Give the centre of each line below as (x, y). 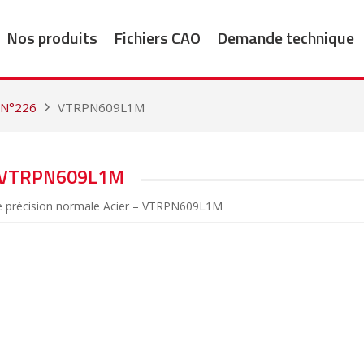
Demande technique (285, 37)
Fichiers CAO (157, 37)
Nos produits (52, 37)
